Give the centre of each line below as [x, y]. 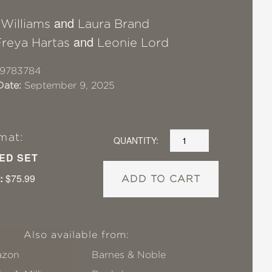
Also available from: [76, 234]
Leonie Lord [133, 42]
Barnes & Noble [129, 254]
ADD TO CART [161, 178]
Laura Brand [114, 23]
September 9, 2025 [68, 85]
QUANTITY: [136, 141]
